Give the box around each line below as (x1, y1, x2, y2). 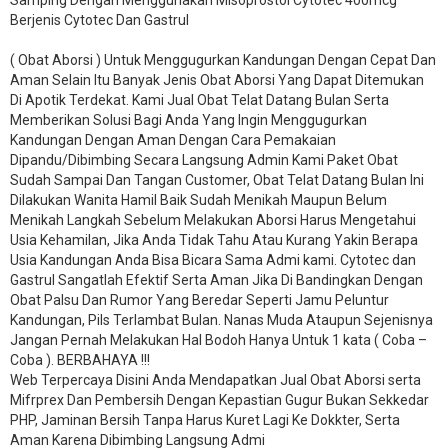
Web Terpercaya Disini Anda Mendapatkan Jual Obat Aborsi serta (10, 372, 421, 389)
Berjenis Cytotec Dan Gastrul (10, 12, 189, 29)
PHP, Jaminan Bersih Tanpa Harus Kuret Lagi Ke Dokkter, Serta (10, 412, 400, 429)
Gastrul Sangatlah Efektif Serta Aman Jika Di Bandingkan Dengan (10, 272, 423, 289)
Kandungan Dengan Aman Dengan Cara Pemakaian (10, 132, 336, 149)
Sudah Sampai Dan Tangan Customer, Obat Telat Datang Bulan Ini (10, 172, 424, 189)
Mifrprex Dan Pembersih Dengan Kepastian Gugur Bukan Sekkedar (10, 392, 429, 409)
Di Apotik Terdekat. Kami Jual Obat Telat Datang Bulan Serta (10, 92, 389, 109)
